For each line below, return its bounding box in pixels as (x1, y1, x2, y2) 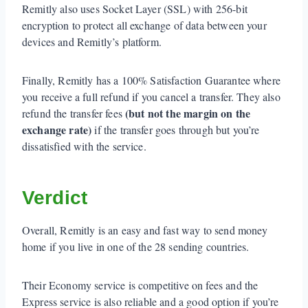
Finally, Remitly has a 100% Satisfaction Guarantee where (22, 72, 280, 87)
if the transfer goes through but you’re (91, 122, 260, 137)
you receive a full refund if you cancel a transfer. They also (22, 89, 280, 104)
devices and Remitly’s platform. (22, 34, 166, 49)
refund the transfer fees (22, 105, 122, 120)
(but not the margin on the (122, 104, 251, 121)
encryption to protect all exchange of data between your (22, 17, 267, 32)
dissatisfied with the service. (22, 138, 146, 153)
